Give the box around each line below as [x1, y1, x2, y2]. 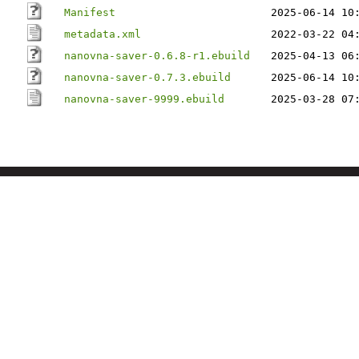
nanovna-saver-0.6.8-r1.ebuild [64, 50, 250, 62]
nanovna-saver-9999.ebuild [64, 93, 224, 105]
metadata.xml [64, 28, 141, 40]
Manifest [64, 6, 115, 18]
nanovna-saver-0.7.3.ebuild [64, 71, 231, 83]
